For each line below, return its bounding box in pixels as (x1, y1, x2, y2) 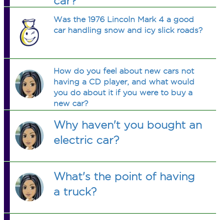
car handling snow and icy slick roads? (54, 26, 203, 34)
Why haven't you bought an (54, 119, 202, 131)
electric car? (54, 134, 120, 146)
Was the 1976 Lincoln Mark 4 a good (54, 15, 194, 24)
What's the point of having (54, 170, 195, 182)
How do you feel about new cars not (54, 67, 194, 75)
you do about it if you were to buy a (54, 88, 193, 97)
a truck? (54, 186, 97, 197)
